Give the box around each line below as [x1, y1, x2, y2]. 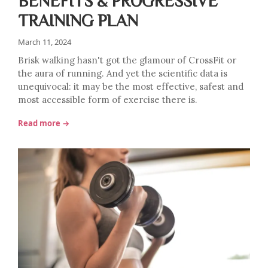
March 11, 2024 [18, 36, 71, 47]
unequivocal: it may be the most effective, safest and [18, 81, 243, 92]
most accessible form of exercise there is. [18, 94, 197, 105]
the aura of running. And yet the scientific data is [18, 68, 227, 79]
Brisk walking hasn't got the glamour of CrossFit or [18, 54, 236, 66]
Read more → [18, 118, 69, 129]
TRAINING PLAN [18, 11, 138, 28]
